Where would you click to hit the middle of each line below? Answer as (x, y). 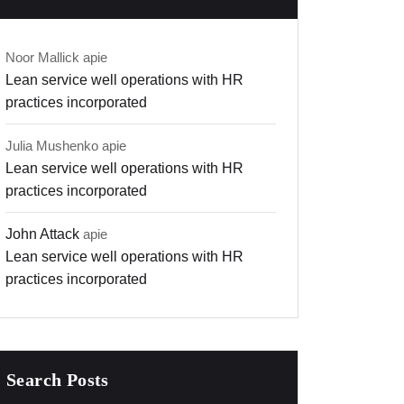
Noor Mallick (42, 58)
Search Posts (58, 380)
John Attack (42, 234)
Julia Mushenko (52, 146)
